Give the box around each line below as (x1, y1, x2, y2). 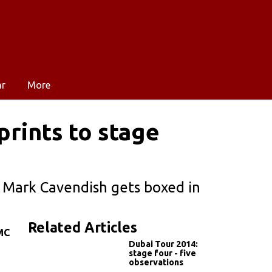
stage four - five (129, 248, 196, 258)
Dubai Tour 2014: (129, 239, 198, 249)
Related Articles (28, 219, 137, 235)
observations (129, 257, 183, 267)
